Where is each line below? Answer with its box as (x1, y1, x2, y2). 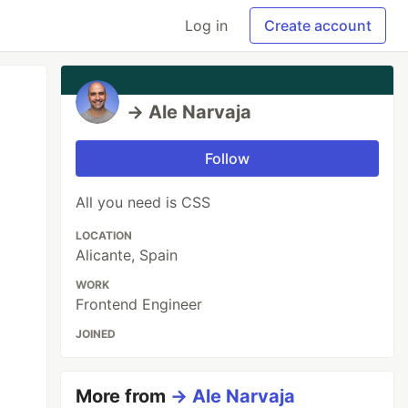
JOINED (76, 327, 117, 341)
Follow (205, 149, 250, 168)
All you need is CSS (76, 193, 211, 211)
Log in (185, 16, 228, 35)
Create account (264, 16, 372, 35)
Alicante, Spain (76, 246, 178, 264)
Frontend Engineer (76, 295, 203, 313)
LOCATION (76, 229, 133, 242)
